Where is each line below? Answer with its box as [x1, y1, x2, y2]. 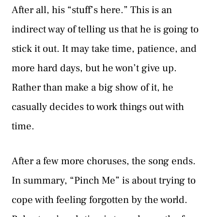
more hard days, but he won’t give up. [12, 62, 177, 75]
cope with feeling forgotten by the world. [12, 193, 187, 206]
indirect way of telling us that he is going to [12, 23, 199, 36]
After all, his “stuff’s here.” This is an [12, 3, 172, 17]
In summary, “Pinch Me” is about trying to [12, 173, 196, 187]
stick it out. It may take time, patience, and [12, 42, 197, 56]
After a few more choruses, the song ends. [12, 154, 196, 168]
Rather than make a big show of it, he [12, 81, 173, 94]
